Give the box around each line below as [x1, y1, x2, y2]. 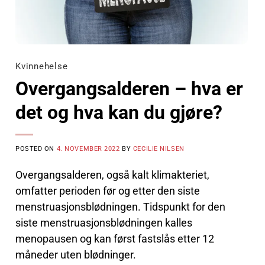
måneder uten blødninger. [15, 248, 138, 261]
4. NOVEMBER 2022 [56, 144, 120, 153]
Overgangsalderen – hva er [15, 77, 243, 100]
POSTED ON [15, 144, 57, 153]
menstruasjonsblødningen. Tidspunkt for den [15, 200, 225, 213]
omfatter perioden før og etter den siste [15, 184, 200, 197]
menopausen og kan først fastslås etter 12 [15, 232, 214, 245]
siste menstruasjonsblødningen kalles [15, 216, 192, 229]
